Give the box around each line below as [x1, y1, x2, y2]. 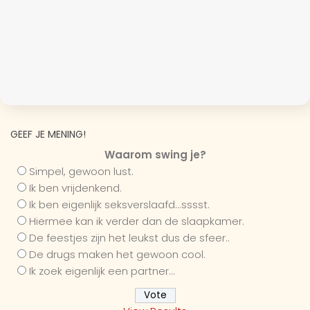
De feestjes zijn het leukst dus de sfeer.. [29, 230, 230, 245]
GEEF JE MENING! [10, 127, 86, 141]
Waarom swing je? [104, 147, 206, 162]
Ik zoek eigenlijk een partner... [29, 263, 175, 278]
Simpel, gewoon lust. [29, 163, 134, 179]
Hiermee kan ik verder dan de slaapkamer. [29, 213, 244, 228]
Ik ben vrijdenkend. [29, 180, 122, 195]
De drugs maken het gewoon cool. [29, 246, 206, 262]
